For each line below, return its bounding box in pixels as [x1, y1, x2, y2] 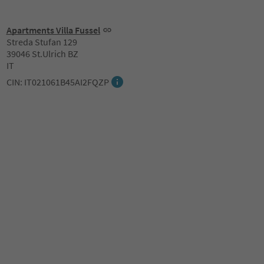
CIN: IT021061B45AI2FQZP [6, 76, 109, 88]
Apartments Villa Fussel [6, 24, 100, 36]
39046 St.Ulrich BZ [6, 48, 78, 60]
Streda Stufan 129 [6, 36, 77, 48]
